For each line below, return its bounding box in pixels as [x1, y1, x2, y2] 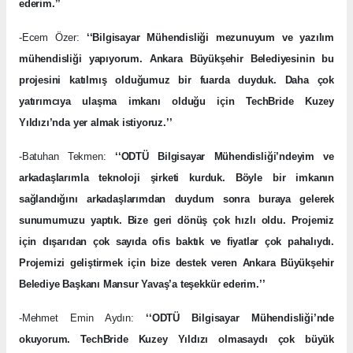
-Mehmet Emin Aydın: [19, 311, 147, 324]
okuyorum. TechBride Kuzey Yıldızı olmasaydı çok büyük [19, 333, 334, 345]
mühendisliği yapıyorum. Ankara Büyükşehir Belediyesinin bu [19, 52, 334, 65]
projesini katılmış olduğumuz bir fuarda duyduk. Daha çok [19, 73, 334, 86]
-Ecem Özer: [19, 31, 87, 43]
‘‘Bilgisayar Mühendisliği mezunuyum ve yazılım [86, 31, 335, 43]
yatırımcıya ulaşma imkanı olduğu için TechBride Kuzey [19, 95, 334, 107]
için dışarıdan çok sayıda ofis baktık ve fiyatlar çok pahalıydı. [19, 235, 334, 247]
